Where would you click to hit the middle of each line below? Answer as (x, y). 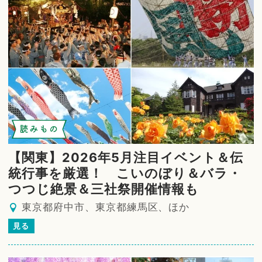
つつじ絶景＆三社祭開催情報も (104, 189)
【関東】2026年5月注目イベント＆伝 (126, 157)
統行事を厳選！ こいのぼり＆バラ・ (125, 173)
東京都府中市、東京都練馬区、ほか (106, 207)
